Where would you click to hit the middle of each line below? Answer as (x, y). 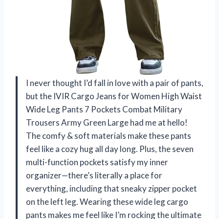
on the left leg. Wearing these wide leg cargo (107, 202)
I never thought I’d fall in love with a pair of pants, (115, 83)
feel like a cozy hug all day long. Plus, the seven (110, 149)
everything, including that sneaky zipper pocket (111, 189)
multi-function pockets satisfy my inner (97, 162)
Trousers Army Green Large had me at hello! (107, 123)
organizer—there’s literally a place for (94, 175)
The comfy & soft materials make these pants (109, 136)
